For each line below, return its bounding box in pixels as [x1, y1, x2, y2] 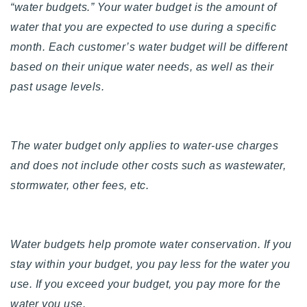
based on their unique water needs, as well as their [10, 60, 274, 73]
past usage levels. [10, 80, 104, 93]
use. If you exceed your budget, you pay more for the [10, 278, 280, 290]
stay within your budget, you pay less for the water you [10, 258, 291, 270]
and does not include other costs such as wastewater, [10, 159, 286, 171]
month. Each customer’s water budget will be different [10, 40, 288, 53]
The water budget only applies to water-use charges [10, 139, 278, 151]
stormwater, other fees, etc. [10, 179, 149, 191]
